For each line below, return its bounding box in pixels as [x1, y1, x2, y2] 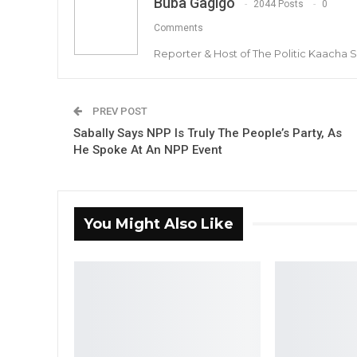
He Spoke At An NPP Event [73, 142, 226, 157]
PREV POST [90, 104, 147, 117]
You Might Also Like [84, 214, 233, 233]
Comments [154, 22, 203, 33]
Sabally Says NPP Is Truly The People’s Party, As [73, 125, 342, 140]
